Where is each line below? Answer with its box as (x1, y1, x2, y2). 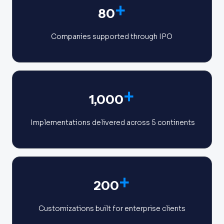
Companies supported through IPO (51, 31, 173, 41)
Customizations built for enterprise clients (38, 203, 185, 213)
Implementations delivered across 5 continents (28, 117, 195, 127)
